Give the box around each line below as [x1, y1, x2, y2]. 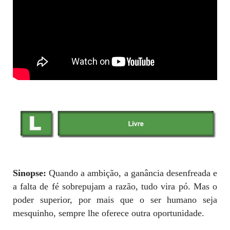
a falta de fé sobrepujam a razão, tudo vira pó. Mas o [13, 181, 217, 191]
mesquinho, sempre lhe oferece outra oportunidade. [13, 207, 204, 218]
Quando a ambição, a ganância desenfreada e [49, 167, 218, 178]
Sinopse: [13, 167, 49, 178]
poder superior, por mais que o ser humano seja [13, 194, 217, 205]
